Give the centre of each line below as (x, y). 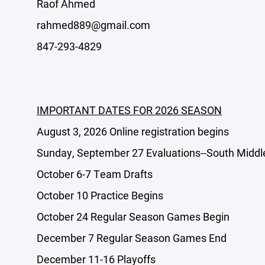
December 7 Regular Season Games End (132, 238)
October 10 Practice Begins (100, 195)
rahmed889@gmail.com (93, 25)
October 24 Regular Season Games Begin (133, 216)
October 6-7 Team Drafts (95, 174)
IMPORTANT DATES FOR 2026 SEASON (129, 110)
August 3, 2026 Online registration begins (133, 131)
